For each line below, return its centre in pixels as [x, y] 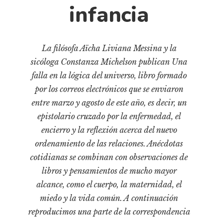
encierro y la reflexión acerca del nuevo [109, 130]
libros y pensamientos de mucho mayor [109, 171]
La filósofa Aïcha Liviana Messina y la [109, 48]
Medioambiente [33, 176]
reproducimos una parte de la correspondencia [109, 212]
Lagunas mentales [37, 109]
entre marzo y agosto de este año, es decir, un [109, 103]
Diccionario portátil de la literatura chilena [78, 16]
